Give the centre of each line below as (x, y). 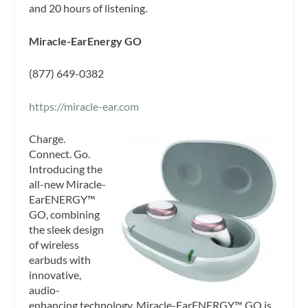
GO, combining (65, 214)
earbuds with (60, 260)
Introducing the (66, 169)
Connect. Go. (60, 154)
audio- (45, 290)
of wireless (54, 245)
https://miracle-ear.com (84, 106)
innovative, (55, 275)
